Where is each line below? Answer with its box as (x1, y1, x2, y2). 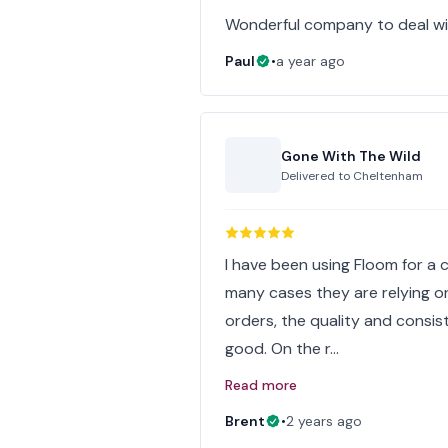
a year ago (276, 52, 346, 70)
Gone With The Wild (281, 147, 422, 165)
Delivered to (281, 168, 354, 184)
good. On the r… (225, 338, 340, 359)
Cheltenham (353, 168, 424, 184)
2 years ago (286, 412, 363, 430)
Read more (225, 376, 298, 394)
